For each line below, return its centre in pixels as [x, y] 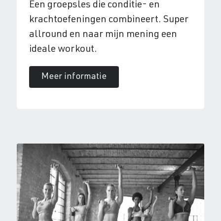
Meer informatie [74, 77]
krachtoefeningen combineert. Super [109, 20]
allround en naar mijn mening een [103, 35]
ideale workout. [63, 50]
